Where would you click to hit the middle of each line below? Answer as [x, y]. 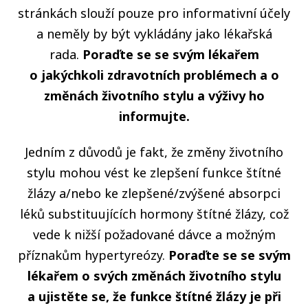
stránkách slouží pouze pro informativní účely [154, 13]
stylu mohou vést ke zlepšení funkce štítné [154, 173]
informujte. [154, 117]
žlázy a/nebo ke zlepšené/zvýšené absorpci [154, 194]
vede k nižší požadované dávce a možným [154, 235]
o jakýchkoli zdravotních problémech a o [154, 75]
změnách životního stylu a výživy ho [154, 96]
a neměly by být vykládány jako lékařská [154, 34]
